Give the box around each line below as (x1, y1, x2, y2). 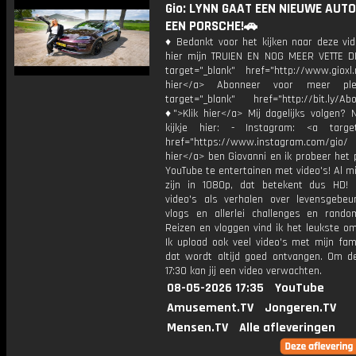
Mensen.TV (167, 319, 228, 336)
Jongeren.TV (265, 300, 336, 316)
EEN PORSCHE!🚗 (165, 17, 257, 35)
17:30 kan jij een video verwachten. (165, 264, 322, 278)
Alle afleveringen (239, 319, 335, 336)
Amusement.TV (167, 300, 253, 316)
